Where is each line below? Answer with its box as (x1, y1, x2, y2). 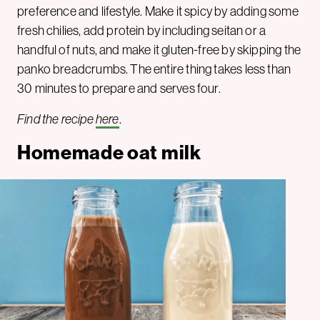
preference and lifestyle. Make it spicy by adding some (17, 4, 299, 19)
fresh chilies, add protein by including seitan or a (17, 23, 266, 38)
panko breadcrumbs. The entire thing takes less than (17, 61, 291, 76)
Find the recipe (17, 111, 96, 126)
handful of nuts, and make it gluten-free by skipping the (17, 42, 301, 57)
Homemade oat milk (17, 141, 201, 164)
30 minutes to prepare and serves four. (17, 81, 221, 96)
